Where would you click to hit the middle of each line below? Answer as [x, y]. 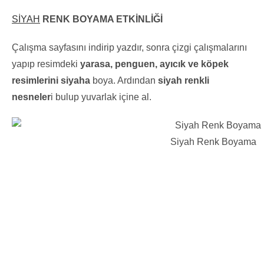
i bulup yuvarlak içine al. [101, 97]
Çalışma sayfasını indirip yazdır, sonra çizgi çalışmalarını [129, 47]
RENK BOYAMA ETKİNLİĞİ [101, 19]
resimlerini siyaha [52, 80]
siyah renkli [184, 80]
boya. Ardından [125, 80]
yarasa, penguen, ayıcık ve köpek [154, 64]
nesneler [31, 97]
